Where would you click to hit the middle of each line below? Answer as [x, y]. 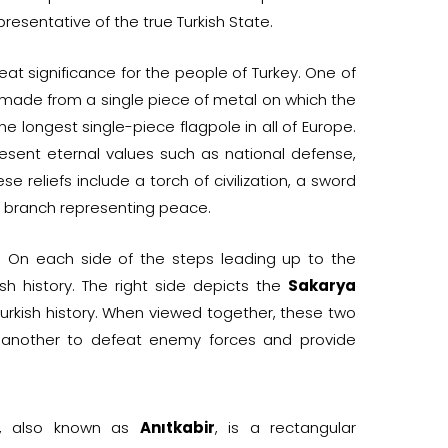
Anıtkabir [177, 427]
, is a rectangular [285, 427]
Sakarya [322, 285]
